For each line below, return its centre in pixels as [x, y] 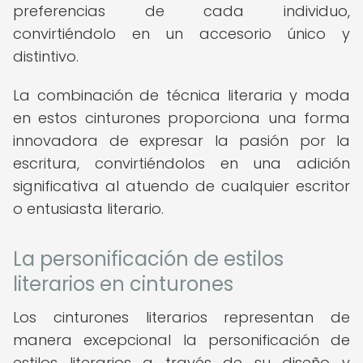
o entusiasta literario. [88, 209]
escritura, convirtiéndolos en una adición [181, 163]
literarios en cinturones [123, 284]
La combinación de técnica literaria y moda [181, 95]
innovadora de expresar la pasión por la [181, 141]
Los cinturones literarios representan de [181, 317]
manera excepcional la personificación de [181, 340]
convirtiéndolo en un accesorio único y [181, 34]
